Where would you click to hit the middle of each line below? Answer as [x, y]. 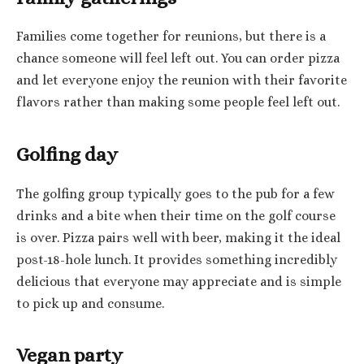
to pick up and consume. [90, 303]
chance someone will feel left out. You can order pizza [178, 59]
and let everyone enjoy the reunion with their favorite [182, 81]
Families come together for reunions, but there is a [171, 37]
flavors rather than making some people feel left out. [178, 103]
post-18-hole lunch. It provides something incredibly [177, 260]
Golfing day [67, 154]
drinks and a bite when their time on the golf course [176, 216]
